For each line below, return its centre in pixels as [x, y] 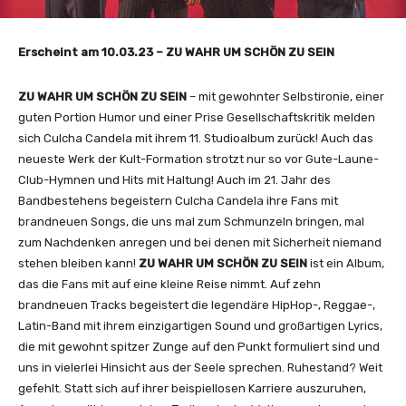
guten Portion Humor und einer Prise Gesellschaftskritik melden [197, 117]
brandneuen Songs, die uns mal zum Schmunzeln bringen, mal [191, 221]
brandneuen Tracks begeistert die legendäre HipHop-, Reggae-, [197, 304]
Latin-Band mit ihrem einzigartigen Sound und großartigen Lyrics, [200, 325]
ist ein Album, [347, 263]
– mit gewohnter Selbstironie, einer [287, 96]
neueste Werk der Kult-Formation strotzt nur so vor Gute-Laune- [198, 159]
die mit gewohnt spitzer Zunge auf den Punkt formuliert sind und [199, 346]
